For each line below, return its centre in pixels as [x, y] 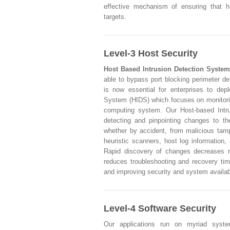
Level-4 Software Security [160, 208]
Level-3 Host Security [151, 53]
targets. [115, 16]
